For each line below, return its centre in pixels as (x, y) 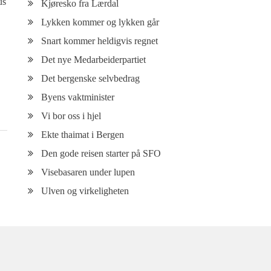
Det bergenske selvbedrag (90, 78)
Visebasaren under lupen (88, 172)
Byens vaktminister (77, 97)
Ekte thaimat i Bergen (82, 135)
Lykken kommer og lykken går (100, 22)
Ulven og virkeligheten (85, 191)
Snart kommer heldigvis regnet (99, 41)
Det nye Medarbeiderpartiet (93, 60)
